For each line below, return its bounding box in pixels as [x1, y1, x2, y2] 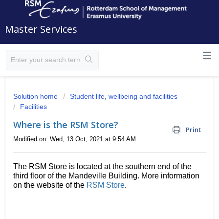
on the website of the [13, 181, 87, 190]
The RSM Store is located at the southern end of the [13, 162, 192, 171]
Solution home [13, 92, 60, 100]
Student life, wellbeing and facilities [70, 92, 177, 100]
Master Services [5, 22, 77, 36]
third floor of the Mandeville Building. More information [13, 172, 199, 180]
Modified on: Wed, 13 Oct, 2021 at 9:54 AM [13, 135, 136, 143]
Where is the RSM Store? [13, 119, 118, 131]
